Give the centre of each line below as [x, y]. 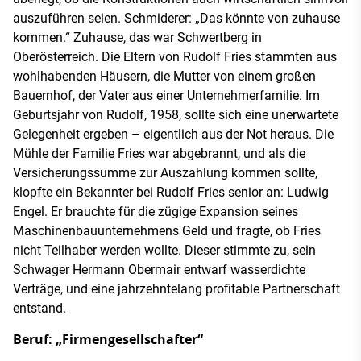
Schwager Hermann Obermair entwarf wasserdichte [159, 269]
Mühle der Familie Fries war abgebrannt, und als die [159, 153]
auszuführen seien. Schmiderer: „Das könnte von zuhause [176, 18]
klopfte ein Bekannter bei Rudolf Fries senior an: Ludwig [171, 192]
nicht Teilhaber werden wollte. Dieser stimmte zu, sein [164, 250]
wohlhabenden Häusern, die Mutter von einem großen [164, 76]
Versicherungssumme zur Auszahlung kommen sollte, [165, 172]
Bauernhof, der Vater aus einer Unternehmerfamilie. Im [166, 95]
